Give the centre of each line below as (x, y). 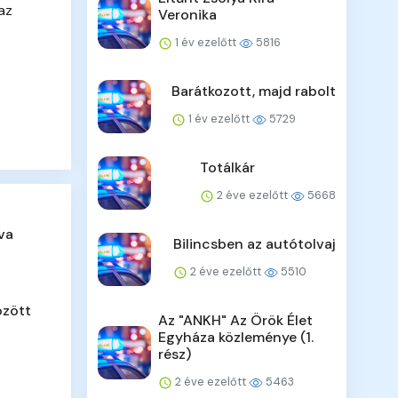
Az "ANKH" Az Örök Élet (236, 321)
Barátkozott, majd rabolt (253, 92)
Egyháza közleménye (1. (236, 338)
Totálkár (227, 168)
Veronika (188, 15)
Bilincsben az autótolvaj (254, 244)
